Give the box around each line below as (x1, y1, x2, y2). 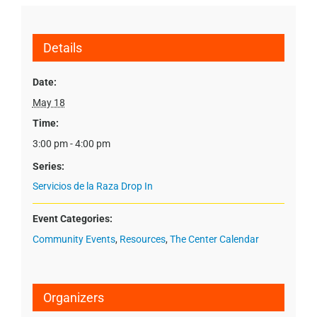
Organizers (42, 289, 104, 305)
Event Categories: (32, 212, 113, 224)
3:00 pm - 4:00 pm (32, 137, 110, 149)
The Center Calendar (169, 233, 259, 245)
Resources (119, 233, 166, 245)
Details (42, 40, 82, 55)
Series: (32, 160, 64, 172)
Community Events (32, 233, 115, 245)
